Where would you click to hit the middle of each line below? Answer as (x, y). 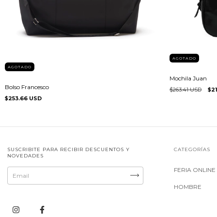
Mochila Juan (188, 78)
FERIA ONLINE (195, 170)
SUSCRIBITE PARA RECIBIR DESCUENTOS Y (69, 149)
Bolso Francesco (27, 87)
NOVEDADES (25, 155)
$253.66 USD (23, 98)
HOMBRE (188, 186)
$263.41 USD (185, 90)
